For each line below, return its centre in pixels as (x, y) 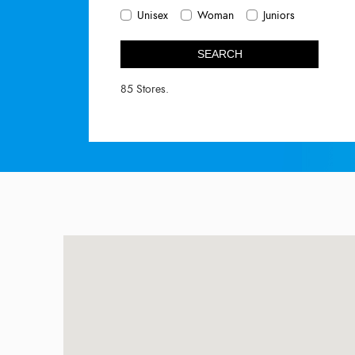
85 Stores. (145, 89)
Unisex (153, 15)
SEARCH (219, 53)
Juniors (279, 15)
